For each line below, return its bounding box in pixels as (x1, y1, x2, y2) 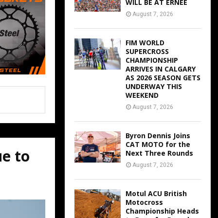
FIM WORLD (126, 38, 164, 48)
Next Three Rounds (126, 148, 193, 158)
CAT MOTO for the (126, 140, 190, 149)
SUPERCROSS (126, 47, 169, 56)
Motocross (126, 198, 163, 207)
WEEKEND (126, 91, 159, 100)
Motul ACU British (126, 189, 187, 199)
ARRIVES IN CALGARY (126, 64, 196, 74)
